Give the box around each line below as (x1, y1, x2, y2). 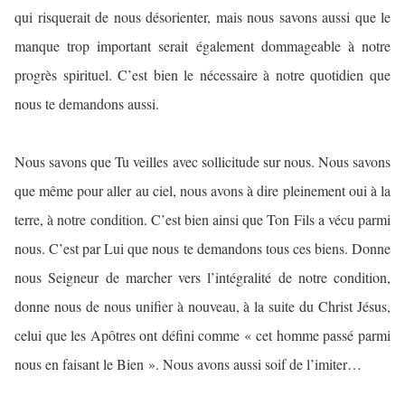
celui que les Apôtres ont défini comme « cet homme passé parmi (14, 325, 391, 345)
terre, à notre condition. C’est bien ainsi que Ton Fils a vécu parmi (14, 210, 391, 230)
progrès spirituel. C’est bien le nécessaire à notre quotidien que (14, 65, 391, 85)
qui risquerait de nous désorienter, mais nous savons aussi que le (14, 7, 391, 27)
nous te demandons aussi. (14, 94, 159, 114)
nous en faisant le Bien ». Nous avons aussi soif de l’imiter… (14, 354, 362, 374)
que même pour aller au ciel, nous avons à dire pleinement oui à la (14, 181, 391, 201)
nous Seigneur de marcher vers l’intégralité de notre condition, (14, 268, 391, 287)
